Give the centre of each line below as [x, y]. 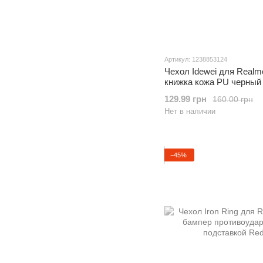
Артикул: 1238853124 [196, 59]
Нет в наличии [190, 111]
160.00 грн [233, 99]
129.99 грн [186, 99]
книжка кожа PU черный [213, 82]
